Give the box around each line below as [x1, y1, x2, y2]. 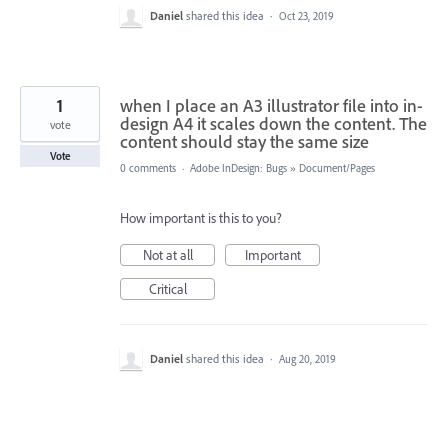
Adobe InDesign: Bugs [190, 161, 287, 175]
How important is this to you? [120, 209, 282, 227]
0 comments [120, 161, 176, 175]
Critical [148, 280, 187, 298]
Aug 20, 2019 [279, 352, 336, 366]
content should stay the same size [120, 130, 369, 153]
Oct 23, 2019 [279, 9, 334, 23]
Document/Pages [299, 161, 375, 175]
